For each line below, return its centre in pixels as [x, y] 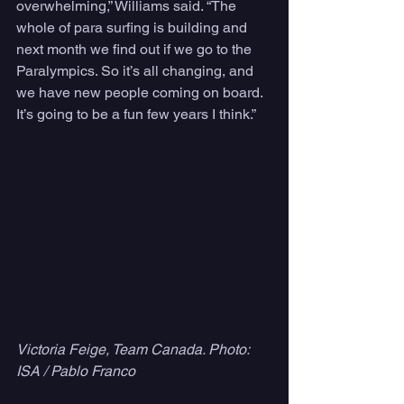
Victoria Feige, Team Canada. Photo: [134, 350]
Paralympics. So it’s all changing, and [137, 71]
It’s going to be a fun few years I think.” [136, 115]
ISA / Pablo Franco [76, 372]
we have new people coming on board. [141, 93]
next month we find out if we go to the [136, 50]
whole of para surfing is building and [133, 28]
